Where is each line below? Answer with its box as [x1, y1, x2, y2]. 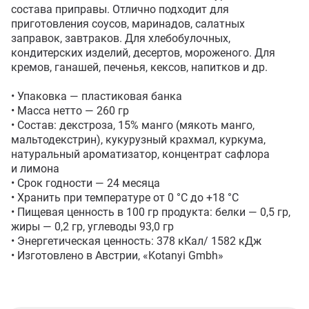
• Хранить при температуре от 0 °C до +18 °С [11, 191, 239, 204]
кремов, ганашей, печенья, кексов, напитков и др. [11, 61, 268, 74]
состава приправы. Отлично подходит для [11, 3, 229, 16]
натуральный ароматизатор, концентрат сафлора [11, 148, 270, 161]
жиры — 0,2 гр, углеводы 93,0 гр [11, 220, 174, 233]
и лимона [11, 162, 59, 175]
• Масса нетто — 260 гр [11, 104, 129, 117]
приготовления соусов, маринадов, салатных [11, 17, 245, 30]
